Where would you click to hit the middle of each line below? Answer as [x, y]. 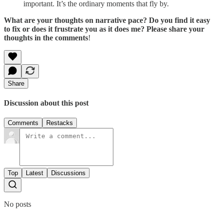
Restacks [60, 123]
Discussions [68, 173]
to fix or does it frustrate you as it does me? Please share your [104, 29]
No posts [18, 204]
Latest [35, 173]
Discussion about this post [46, 103]
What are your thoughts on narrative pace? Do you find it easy [107, 20]
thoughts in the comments [46, 37]
